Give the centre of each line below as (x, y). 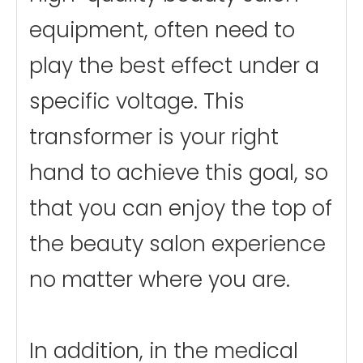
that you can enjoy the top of (181, 208)
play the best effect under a (174, 65)
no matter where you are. (160, 279)
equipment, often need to (162, 30)
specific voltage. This (137, 101)
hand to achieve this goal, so (179, 172)
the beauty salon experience (177, 243)
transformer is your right (154, 137)
